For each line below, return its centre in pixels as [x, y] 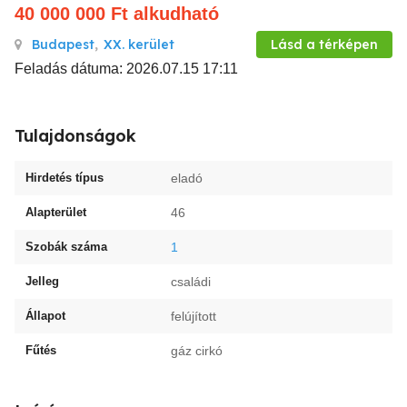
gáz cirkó [197, 351]
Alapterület [56, 212]
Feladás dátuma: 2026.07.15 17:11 [126, 69]
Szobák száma [66, 247]
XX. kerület [139, 45]
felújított [194, 316]
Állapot [45, 316]
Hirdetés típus [65, 178]
